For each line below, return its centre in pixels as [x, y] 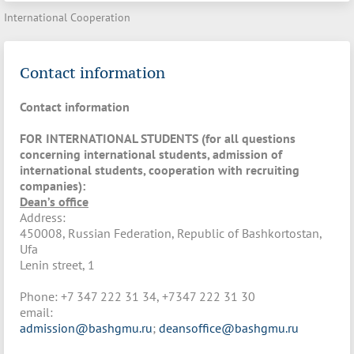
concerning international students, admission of [151, 154]
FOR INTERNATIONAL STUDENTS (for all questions [158, 138]
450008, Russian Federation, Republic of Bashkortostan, [171, 233]
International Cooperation [67, 18]
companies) [51, 185]
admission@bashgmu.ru [86, 328]
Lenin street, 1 [57, 264]
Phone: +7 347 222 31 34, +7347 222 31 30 [137, 296]
